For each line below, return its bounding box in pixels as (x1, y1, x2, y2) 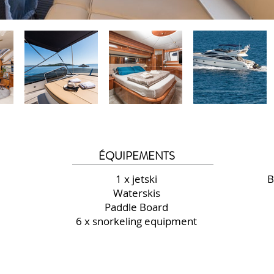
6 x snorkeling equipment (76, 214, 197, 228)
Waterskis (113, 186, 160, 200)
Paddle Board (105, 200, 168, 214)
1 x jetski (116, 172, 157, 186)
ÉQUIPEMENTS (98, 148, 175, 164)
